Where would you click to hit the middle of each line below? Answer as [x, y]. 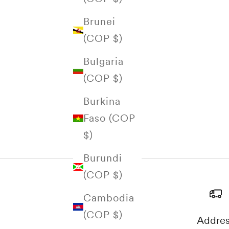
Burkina [102, 101]
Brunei [99, 22]
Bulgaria [104, 62]
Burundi [103, 158]
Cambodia [109, 198]
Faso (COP [109, 118]
